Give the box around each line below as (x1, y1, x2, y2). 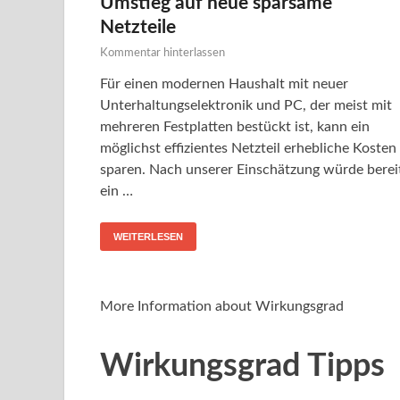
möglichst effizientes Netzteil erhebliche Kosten (100, 140, 396, 155)
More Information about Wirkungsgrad (100, 298, 344, 313)
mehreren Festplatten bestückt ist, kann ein (100, 119, 370, 134)
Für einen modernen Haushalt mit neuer (100, 76, 348, 91)
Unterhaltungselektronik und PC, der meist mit (100, 97, 392, 112)
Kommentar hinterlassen (100, 46, 225, 59)
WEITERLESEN (113, 230, 183, 242)
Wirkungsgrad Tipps (100, 350, 385, 383)
